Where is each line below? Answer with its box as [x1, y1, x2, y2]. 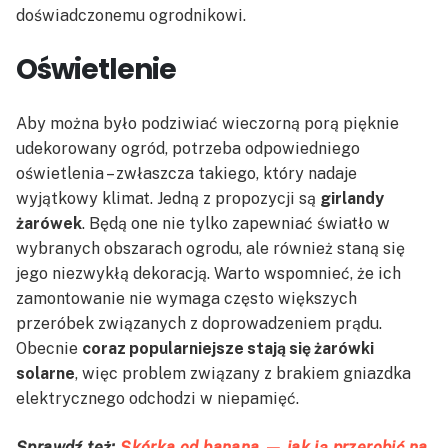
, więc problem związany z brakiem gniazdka [75, 364, 411, 384]
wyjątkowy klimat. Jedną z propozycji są [16, 189, 320, 209]
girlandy [320, 189, 384, 209]
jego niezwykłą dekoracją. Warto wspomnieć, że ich [16, 264, 401, 284]
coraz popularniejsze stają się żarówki [82, 339, 374, 359]
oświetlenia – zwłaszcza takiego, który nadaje [16, 164, 357, 184]
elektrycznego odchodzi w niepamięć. [16, 389, 299, 409]
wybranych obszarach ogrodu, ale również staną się [16, 239, 405, 259]
